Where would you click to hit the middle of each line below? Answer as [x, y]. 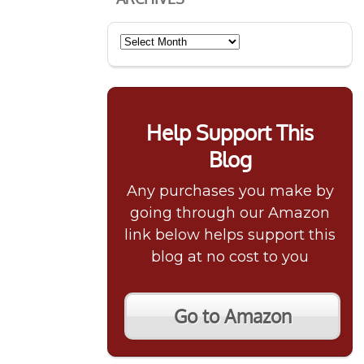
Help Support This [230, 132]
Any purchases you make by [230, 191]
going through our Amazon [230, 213]
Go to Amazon [232, 316]
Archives [151, 40]
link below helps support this [230, 235]
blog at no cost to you [230, 257]
